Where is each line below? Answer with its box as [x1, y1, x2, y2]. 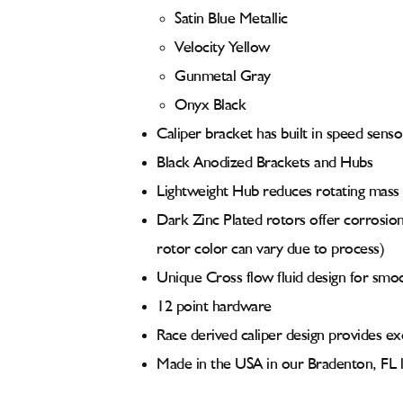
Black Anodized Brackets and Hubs [157, 155, 372, 171]
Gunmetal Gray [175, 68, 271, 85]
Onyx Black [175, 97, 246, 113]
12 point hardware [157, 299, 272, 315]
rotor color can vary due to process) [157, 241, 384, 257]
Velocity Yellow [175, 40, 270, 56]
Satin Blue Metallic [175, 11, 288, 27]
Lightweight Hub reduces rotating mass [157, 184, 399, 200]
